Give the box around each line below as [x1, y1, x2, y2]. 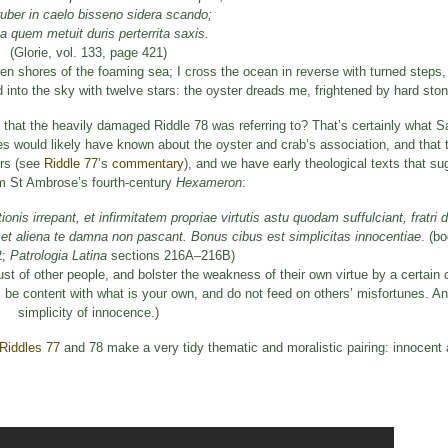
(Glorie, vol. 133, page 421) [9, 44, 167, 60]
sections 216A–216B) [107, 247, 236, 263]
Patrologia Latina [10, 247, 108, 263]
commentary [112, 155, 184, 171]
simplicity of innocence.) [17, 304, 159, 320]
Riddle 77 [44, 155, 98, 171]
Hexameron [176, 174, 242, 190]
